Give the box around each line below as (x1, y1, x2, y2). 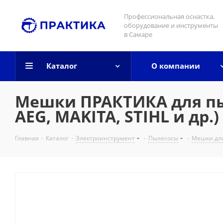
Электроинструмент (76, 134, 135, 142)
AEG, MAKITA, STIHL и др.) (15, 106, 219, 127)
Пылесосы (148, 134, 178, 142)
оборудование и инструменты (124, 21, 218, 30)
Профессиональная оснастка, (124, 12, 215, 21)
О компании (151, 61, 200, 71)
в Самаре (124, 30, 152, 39)
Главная (15, 134, 39, 142)
